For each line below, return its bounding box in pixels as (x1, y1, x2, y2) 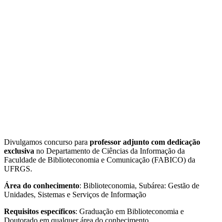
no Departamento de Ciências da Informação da (34, 147, 185, 156)
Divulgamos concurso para (4, 138, 90, 147)
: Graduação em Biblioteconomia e (75, 207, 184, 216)
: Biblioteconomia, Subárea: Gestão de (79, 181, 199, 190)
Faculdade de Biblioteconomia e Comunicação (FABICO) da (4, 156, 195, 165)
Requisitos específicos (4, 207, 75, 216)
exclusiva (4, 147, 34, 156)
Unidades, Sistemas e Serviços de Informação (4, 190, 146, 199)
